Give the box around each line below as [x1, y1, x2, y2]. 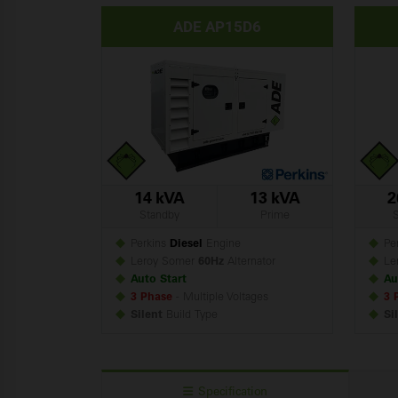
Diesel [170, 239, 203, 250]
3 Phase [131, 292, 172, 303]
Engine [203, 239, 241, 250]
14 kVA [134, 192, 185, 208]
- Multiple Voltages [172, 292, 268, 303]
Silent [131, 310, 163, 321]
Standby [139, 211, 179, 221]
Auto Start [131, 275, 187, 285]
